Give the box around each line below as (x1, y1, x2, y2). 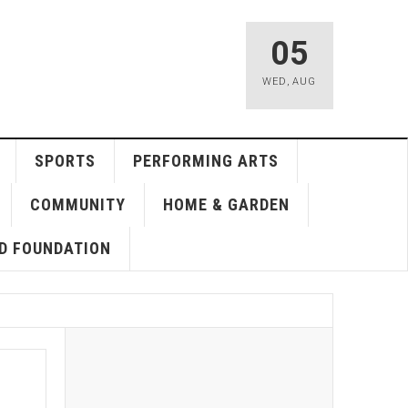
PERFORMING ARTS (132, 151, 279, 170)
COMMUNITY (29, 195, 126, 214)
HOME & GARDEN (162, 195, 290, 214)
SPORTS (34, 151, 96, 170)
